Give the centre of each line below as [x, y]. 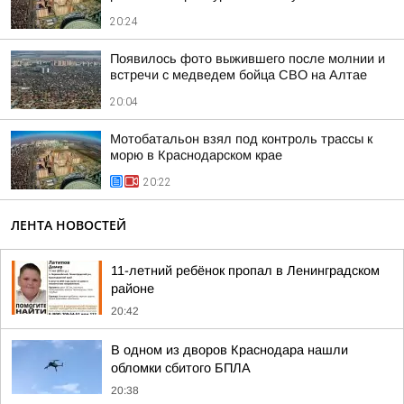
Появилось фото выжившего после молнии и [248, 59]
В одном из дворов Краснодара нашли [230, 350]
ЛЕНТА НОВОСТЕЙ [69, 225]
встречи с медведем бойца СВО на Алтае [239, 75]
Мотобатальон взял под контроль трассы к [241, 139]
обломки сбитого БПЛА [181, 368]
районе [133, 289]
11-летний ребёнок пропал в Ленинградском [245, 271]
